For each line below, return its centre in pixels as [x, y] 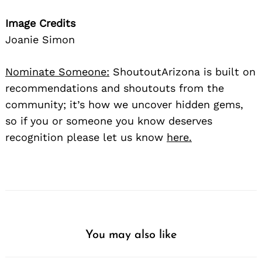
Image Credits [40, 23]
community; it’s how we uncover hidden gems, [124, 104]
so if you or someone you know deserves [109, 120]
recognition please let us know [86, 137]
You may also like [131, 235]
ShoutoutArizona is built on [182, 71]
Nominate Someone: [57, 71]
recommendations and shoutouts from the [115, 88]
